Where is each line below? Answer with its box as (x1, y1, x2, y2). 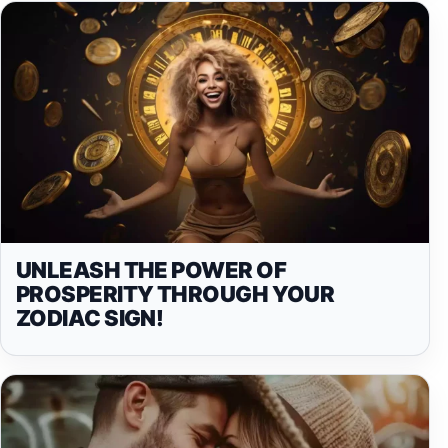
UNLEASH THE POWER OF (16, 256, 286, 283)
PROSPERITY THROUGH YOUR (16, 280, 335, 307)
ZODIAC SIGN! (16, 304, 164, 331)
